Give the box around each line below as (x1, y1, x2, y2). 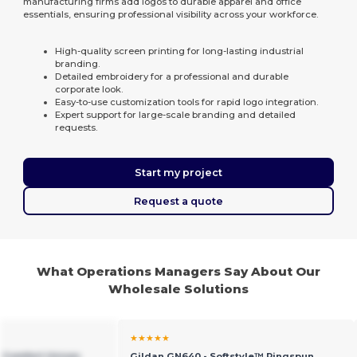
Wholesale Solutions (108, 281, 249, 297)
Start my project (135, 166, 222, 178)
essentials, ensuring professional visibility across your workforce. (23, 9, 319, 21)
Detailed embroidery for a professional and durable (55, 71, 289, 83)
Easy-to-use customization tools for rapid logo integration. (55, 96, 319, 108)
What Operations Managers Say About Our (37, 264, 321, 280)
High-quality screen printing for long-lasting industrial (55, 45, 304, 57)
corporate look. (55, 84, 124, 96)
